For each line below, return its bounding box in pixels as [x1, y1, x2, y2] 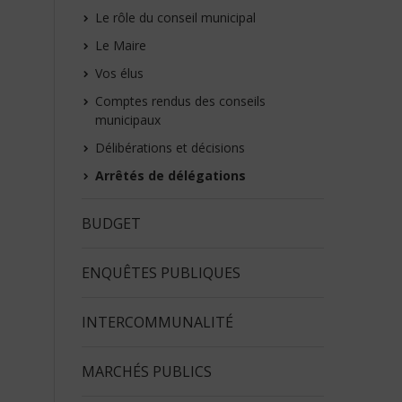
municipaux [95, 111, 161, 128]
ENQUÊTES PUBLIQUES [82, 263, 240, 283]
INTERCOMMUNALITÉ [82, 312, 233, 332]
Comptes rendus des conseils [95, 92, 266, 109]
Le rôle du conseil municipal [95, 9, 256, 26]
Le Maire [95, 37, 146, 54]
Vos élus [95, 65, 144, 82]
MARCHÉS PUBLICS [82, 362, 212, 381]
